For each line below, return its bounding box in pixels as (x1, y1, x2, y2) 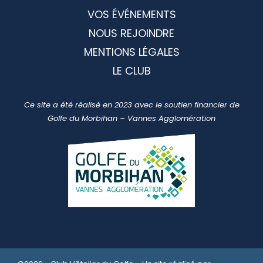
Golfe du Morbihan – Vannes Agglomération (48, 112, 215, 124)
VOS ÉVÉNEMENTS (87, 6, 176, 22)
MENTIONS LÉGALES (83, 44, 180, 59)
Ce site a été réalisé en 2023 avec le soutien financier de (23, 99, 240, 110)
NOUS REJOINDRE (89, 25, 174, 41)
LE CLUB (112, 63, 151, 78)
